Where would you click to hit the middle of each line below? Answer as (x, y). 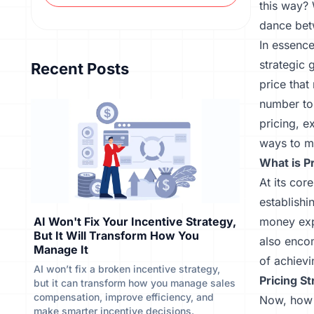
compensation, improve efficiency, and (124, 297)
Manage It (61, 250)
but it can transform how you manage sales (135, 283)
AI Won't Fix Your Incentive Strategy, (135, 221)
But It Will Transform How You (116, 235)
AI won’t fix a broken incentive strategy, (127, 269)
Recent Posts (80, 69)
